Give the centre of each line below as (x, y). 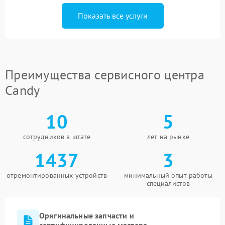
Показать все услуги (113, 16)
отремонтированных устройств (57, 175)
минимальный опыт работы (168, 175)
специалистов (168, 183)
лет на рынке (168, 137)
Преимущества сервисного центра (105, 75)
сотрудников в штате (57, 137)
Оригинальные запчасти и (87, 215)
